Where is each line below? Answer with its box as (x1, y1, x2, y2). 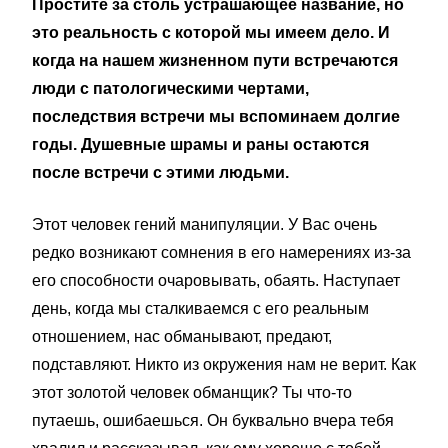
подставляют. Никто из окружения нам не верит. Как (32, 356, 416, 373)
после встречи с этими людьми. (32, 164, 289, 181)
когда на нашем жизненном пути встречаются (32, 52, 398, 69)
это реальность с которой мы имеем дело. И (32, 24, 390, 41)
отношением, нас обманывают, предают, (32, 328, 332, 345)
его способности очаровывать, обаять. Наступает (32, 272, 400, 289)
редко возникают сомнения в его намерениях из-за (32, 244, 411, 261)
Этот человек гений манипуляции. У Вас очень (32, 216, 377, 233)
